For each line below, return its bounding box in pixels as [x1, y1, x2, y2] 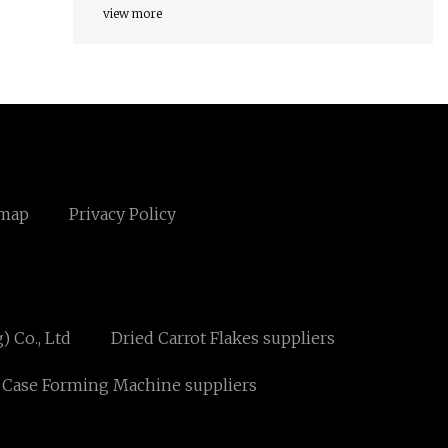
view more [103, 6, 162, 22]
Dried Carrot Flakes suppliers [110, 328, 335, 349]
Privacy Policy [68, 204, 176, 225]
